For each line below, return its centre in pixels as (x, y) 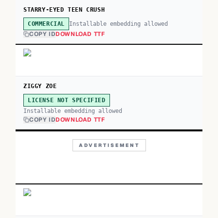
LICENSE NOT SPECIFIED (67, 100)
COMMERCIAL (46, 24)
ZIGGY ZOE (40, 86)
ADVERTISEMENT (109, 145)
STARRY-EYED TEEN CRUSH (64, 10)
